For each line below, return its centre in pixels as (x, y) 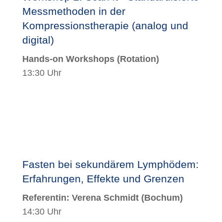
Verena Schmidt (105, 197)
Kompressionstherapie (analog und (105, 25)
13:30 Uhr (42, 73)
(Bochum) (161, 197)
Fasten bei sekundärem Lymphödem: (110, 164)
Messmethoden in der (74, 11)
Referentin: (47, 197)
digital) (38, 40)
